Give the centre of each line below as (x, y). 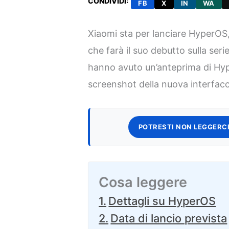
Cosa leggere (143, 182)
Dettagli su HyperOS (162, 201)
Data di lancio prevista (169, 218)
